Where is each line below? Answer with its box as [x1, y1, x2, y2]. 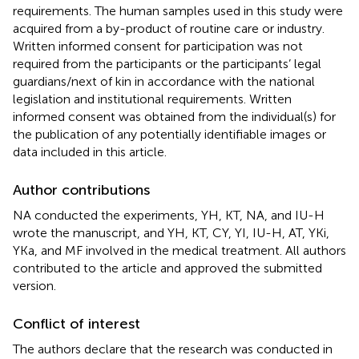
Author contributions [13, 180, 150, 199]
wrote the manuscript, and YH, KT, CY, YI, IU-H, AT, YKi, [13, 224, 329, 240]
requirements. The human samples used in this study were [13, 2, 343, 18]
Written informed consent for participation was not [13, 38, 303, 54]
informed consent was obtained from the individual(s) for [13, 108, 336, 124]
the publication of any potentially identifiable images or [13, 126, 326, 142]
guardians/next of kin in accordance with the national [13, 73, 315, 89]
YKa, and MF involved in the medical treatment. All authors [13, 242, 346, 258]
